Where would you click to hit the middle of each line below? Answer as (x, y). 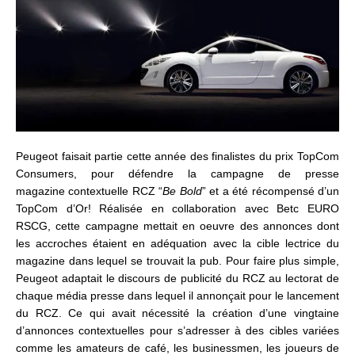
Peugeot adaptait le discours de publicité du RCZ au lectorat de (177, 279)
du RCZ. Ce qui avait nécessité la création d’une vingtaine (177, 313)
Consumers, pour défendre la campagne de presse (177, 174)
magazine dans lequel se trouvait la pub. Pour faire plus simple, (177, 261)
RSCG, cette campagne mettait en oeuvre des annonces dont (177, 226)
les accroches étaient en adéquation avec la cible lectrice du (177, 244)
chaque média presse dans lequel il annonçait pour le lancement (177, 296)
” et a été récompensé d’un (271, 191)
